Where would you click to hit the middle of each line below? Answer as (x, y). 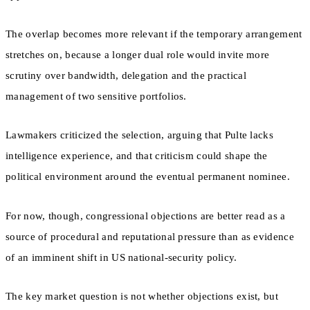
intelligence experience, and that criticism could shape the (137, 156)
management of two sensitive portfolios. (96, 97)
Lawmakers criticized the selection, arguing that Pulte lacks (139, 135)
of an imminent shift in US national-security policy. (121, 257)
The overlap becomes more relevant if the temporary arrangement (154, 34)
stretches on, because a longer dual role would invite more (138, 55)
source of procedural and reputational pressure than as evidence (150, 236)
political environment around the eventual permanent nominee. (148, 177)
